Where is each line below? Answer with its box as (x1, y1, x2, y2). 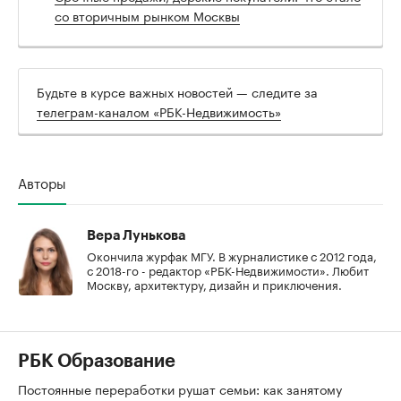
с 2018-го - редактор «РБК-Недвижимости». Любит (87, 260, 369, 279)
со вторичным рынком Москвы (55, 5, 240, 26)
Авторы (18, 171, 66, 193)
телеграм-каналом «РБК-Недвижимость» (37, 101, 281, 122)
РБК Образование (18, 353, 175, 371)
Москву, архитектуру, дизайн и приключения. (87, 275, 342, 294)
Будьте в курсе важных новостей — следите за (37, 81, 318, 102)
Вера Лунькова (87, 229, 185, 243)
